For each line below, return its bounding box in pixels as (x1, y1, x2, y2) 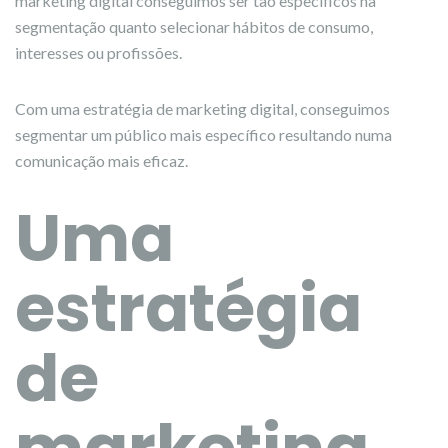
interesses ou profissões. (15, 43, 182, 62)
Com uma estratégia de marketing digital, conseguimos (15, 99, 390, 118)
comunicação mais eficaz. (15, 151, 188, 170)
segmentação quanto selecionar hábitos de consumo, (15, 17, 373, 36)
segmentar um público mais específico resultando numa (15, 125, 392, 144)
